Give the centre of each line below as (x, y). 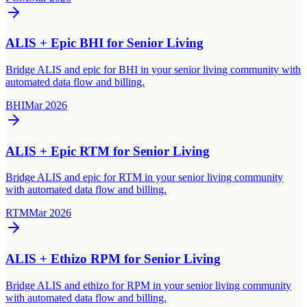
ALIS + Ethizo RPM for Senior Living (113, 259)
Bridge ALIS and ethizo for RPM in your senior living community (148, 285)
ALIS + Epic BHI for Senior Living (105, 43)
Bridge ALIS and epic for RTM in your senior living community (144, 177)
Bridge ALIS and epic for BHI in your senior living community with (153, 70)
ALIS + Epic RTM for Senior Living (108, 151)
